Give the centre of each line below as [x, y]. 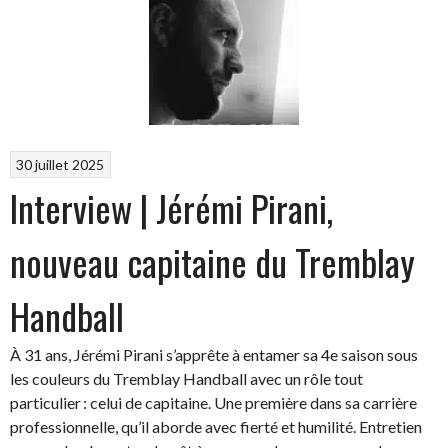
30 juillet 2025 [60, 164]
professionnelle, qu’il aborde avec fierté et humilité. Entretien [216, 426]
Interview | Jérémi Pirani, [171, 207]
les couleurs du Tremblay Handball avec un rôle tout [186, 378]
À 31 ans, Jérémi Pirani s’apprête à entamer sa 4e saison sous [214, 354]
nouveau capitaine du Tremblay [212, 261]
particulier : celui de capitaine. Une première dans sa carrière [213, 402]
